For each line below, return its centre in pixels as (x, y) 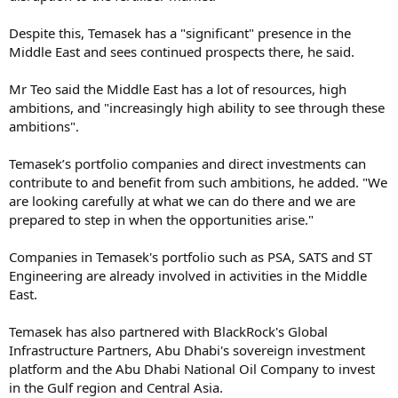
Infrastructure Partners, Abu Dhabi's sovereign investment (187, 350)
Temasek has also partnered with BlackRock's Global (168, 331)
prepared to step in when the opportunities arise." (161, 219)
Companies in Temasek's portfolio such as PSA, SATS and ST (191, 256)
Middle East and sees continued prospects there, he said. (182, 51)
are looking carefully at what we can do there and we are (182, 200)
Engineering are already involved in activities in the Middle (188, 275)
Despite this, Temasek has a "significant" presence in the (180, 32)
